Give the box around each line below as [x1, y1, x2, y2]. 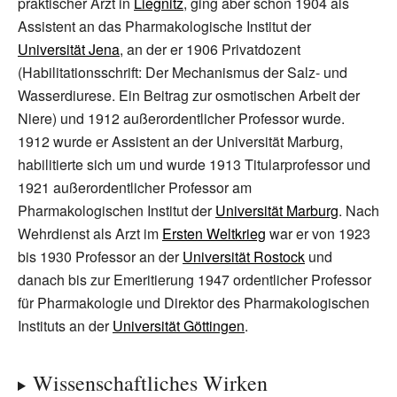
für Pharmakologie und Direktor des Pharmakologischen [18, 292, 370, 313]
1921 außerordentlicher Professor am [18, 177, 252, 198]
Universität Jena [18, 39, 120, 59]
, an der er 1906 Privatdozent [120, 39, 300, 59]
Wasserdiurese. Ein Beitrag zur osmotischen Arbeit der [18, 85, 360, 105]
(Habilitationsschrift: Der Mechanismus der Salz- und [18, 62, 347, 82]
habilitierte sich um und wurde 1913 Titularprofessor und [18, 154, 370, 175]
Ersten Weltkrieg [162, 223, 266, 244]
